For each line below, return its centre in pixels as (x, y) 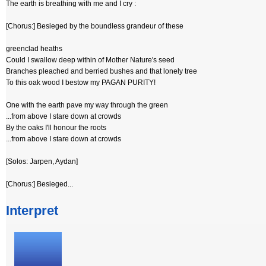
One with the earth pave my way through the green (87, 105)
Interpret (32, 210)
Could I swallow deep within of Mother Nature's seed (90, 60)
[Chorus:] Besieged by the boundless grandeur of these (95, 26)
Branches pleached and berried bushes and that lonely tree (102, 71)
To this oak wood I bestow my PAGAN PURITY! (81, 83)
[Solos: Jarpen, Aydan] (42, 161)
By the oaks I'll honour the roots (56, 128)
